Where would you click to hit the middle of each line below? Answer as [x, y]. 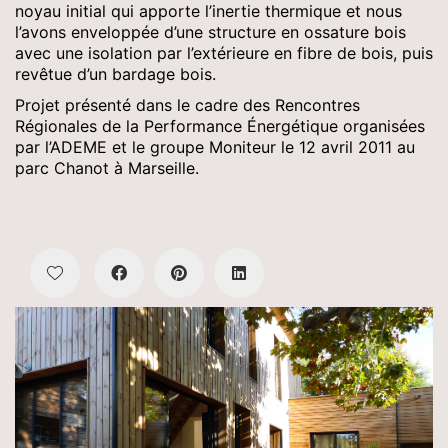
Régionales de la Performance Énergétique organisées [220, 125]
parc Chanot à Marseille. [107, 167]
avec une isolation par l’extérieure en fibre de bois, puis [224, 53]
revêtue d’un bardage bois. [115, 74]
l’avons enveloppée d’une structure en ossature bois [210, 32]
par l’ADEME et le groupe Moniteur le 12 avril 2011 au [215, 146]
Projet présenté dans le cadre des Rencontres [187, 104]
